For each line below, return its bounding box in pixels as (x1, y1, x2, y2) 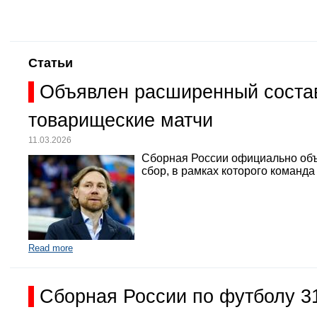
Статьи (28, 56, 73, 71)
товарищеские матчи (28, 110, 213, 132)
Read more (28, 242, 73, 253)
